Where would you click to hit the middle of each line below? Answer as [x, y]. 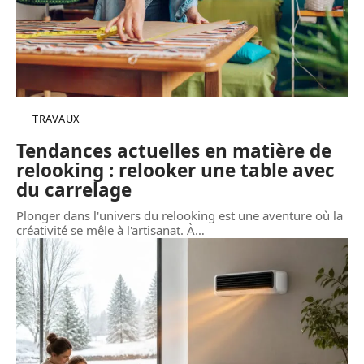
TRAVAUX [56, 118]
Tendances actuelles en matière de [174, 150]
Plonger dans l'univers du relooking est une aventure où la [180, 215]
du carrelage [74, 189]
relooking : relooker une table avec [175, 170]
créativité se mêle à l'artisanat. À [106, 230]
